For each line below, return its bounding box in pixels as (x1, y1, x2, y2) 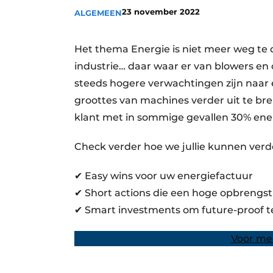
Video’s (112, 29, 143, 40)
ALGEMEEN (74, 8, 122, 18)
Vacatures (112, 8, 154, 19)
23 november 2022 (122, 7, 200, 16)
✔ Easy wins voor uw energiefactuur (74, 170, 253, 182)
